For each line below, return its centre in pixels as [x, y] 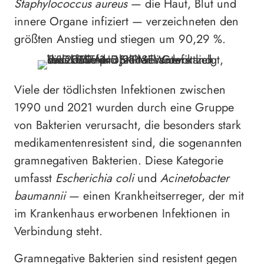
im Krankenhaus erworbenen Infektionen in [122, 214]
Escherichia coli [95, 179]
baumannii [40, 196]
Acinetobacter [195, 179]
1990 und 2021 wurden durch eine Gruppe [124, 108]
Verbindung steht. [58, 232]
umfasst [35, 179]
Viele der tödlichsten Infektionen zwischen [120, 90]
